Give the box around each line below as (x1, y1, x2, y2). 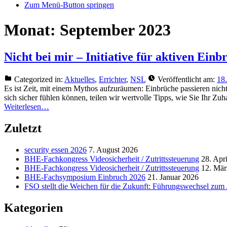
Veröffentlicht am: (158, 74, 215, 84)
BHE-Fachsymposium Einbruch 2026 (24, 172, 145, 181)
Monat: (4, 20, 60, 39)
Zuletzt (4, 121, 42, 135)
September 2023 (60, 20, 171, 39)
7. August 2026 (89, 145, 138, 154)
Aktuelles (64, 74, 95, 84)
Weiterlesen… (4, 102, 49, 111)
